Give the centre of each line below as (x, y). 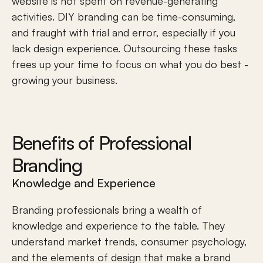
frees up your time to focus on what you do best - (130, 64)
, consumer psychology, (191, 241)
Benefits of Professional (102, 143)
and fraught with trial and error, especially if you (124, 32)
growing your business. (65, 80)
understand (40, 241)
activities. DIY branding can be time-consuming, (124, 16)
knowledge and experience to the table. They (118, 225)
